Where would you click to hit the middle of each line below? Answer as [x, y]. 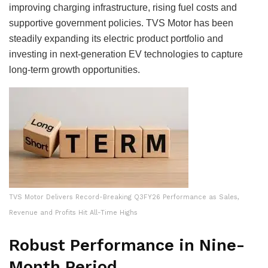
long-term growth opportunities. [74, 70]
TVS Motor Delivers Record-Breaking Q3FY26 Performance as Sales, [124, 197]
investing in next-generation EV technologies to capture [126, 54]
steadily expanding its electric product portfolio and [116, 39]
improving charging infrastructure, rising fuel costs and [123, 8]
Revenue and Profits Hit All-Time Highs [73, 213]
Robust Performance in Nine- [127, 246]
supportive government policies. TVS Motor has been [121, 23]
